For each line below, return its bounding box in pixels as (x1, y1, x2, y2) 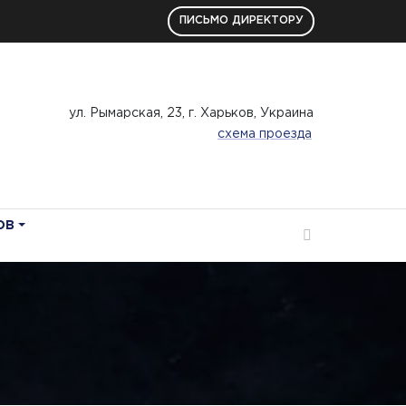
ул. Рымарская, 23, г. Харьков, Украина (69, 108, 314, 120)
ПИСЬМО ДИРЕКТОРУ (179, 15, 304, 26)
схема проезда (217, 129, 312, 140)
